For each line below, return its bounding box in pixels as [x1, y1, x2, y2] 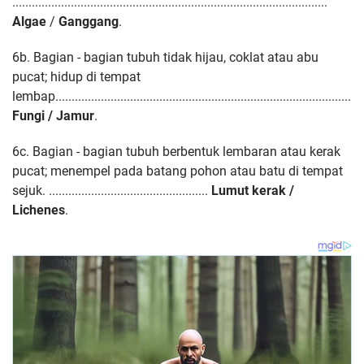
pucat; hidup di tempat [12, 68, 141, 84]
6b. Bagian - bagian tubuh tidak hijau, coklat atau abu [12, 49, 318, 65]
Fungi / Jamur [12, 107, 94, 123]
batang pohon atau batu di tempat [146, 162, 343, 179]
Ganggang [58, 13, 119, 29]
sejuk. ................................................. [12, 182, 211, 198]
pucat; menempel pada [12, 162, 146, 179]
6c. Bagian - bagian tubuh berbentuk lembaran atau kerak [12, 143, 340, 159]
